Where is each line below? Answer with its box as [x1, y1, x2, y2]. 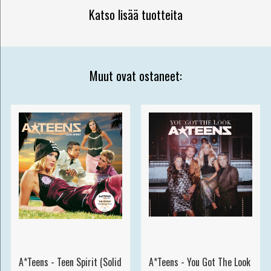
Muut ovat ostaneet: [89, 66, 182, 85]
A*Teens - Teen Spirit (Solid [18, 255, 122, 270]
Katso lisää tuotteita [88, 5, 183, 24]
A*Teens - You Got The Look [148, 255, 250, 270]
